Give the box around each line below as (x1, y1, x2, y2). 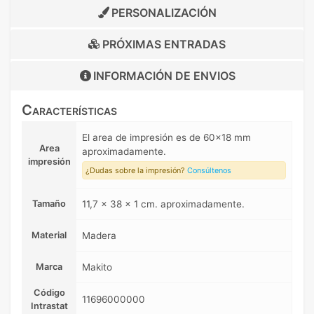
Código (33, 287, 65, 299)
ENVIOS (193, 69, 235, 83)
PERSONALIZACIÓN (109, 6, 217, 20)
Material (32, 230, 67, 241)
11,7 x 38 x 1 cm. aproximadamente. (82, 198, 245, 210)
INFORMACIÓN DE (93, 69, 193, 83)
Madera (82, 230, 116, 242)
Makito (82, 261, 112, 273)
